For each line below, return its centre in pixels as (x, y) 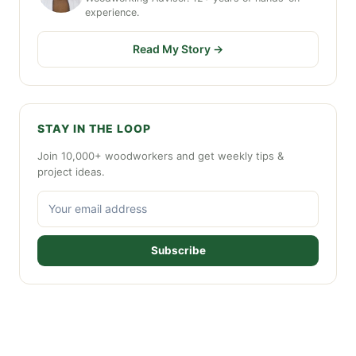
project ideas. (71, 172)
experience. (112, 12)
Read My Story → (178, 49)
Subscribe (178, 250)
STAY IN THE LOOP (94, 128)
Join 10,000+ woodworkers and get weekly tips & (161, 156)
